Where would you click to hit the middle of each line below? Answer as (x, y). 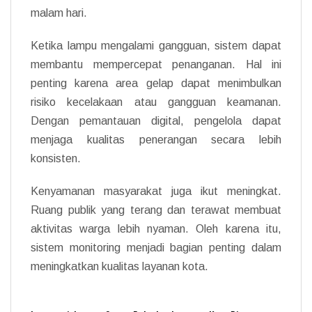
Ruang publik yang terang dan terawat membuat (156, 210)
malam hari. (59, 13)
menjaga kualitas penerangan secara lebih (156, 139)
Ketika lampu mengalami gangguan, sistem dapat (156, 45)
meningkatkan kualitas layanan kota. (119, 266)
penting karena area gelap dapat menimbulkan (156, 83)
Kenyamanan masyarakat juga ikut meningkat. (156, 191)
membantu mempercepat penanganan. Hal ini (156, 64)
